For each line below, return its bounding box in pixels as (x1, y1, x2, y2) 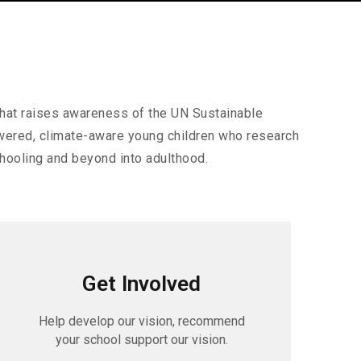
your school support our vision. (55, 332, 228, 348)
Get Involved (82, 271, 201, 297)
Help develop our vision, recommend (38, 313, 245, 330)
